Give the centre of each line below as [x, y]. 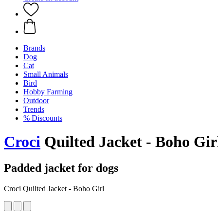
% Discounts [43, 118]
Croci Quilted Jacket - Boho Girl [54, 188]
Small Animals [46, 74]
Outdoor [36, 100]
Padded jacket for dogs [61, 168]
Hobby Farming [48, 92]
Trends [34, 109]
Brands [34, 48]
